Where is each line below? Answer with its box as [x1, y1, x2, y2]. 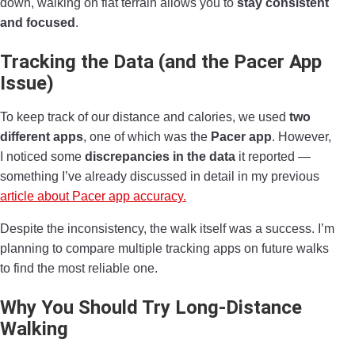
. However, [272, 130, 331, 144]
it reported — [235, 150, 311, 164]
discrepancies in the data [85, 150, 235, 164]
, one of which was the [83, 130, 211, 144]
